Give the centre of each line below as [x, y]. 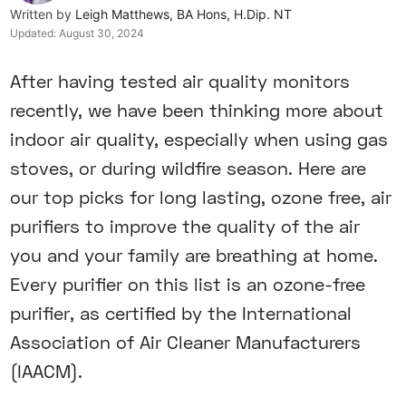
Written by [43, 14]
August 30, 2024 [102, 34]
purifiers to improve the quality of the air [185, 226]
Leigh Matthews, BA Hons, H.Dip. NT [184, 14]
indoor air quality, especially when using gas [199, 139]
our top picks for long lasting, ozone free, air [201, 197]
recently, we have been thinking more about [197, 110]
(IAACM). [47, 371]
